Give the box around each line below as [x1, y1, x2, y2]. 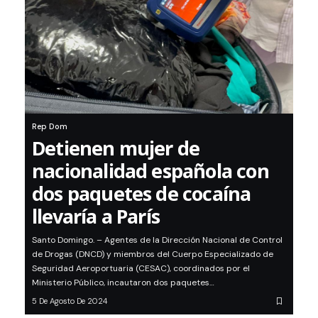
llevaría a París [32, 203, 160, 230]
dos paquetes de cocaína [32, 180, 251, 207]
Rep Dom [32, 121, 67, 132]
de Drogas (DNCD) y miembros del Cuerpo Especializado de [32, 248, 273, 261]
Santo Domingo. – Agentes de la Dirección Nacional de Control [32, 234, 283, 246]
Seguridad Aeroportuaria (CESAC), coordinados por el [32, 263, 250, 275]
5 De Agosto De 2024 [32, 296, 107, 307]
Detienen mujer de [32, 135, 200, 162]
